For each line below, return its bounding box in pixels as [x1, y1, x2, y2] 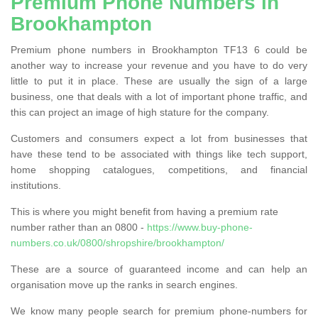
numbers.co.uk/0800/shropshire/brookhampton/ [11, 236, 224, 248]
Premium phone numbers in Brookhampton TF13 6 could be [11, 43, 307, 55]
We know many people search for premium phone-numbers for [11, 305, 307, 317]
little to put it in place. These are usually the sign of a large [11, 75, 307, 87]
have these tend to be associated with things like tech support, [11, 148, 307, 160]
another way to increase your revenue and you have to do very [11, 59, 307, 71]
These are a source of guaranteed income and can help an [11, 263, 307, 275]
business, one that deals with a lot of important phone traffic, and [11, 90, 307, 102]
